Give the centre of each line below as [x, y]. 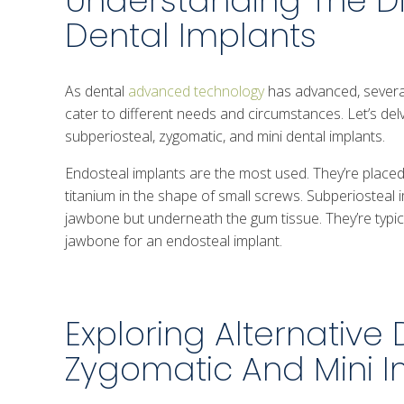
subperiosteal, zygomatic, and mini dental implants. [225, 136]
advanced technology [196, 91]
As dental [96, 91]
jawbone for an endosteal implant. [174, 240]
